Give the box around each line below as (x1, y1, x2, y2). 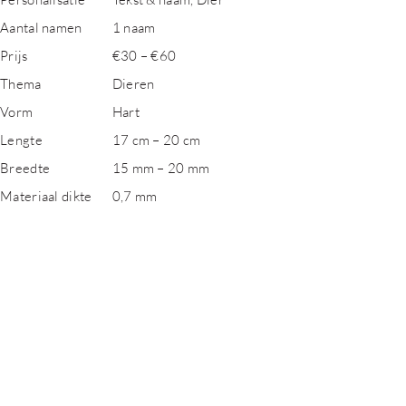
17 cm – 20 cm (111, 131, 201, 148)
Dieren (111, 75, 155, 92)
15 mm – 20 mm (111, 159, 210, 176)
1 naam (111, 19, 156, 35)
